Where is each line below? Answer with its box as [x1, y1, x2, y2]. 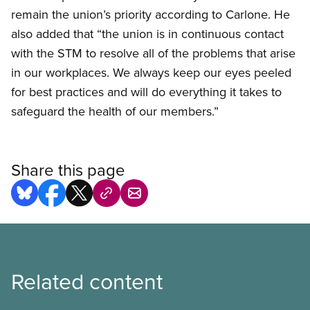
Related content [11, 265, 163, 297]
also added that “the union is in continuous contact [11, 25, 284, 43]
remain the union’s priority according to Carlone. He [11, 6, 290, 24]
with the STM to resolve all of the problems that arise [11, 44, 295, 62]
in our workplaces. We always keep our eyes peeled [11, 64, 291, 82]
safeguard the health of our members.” [11, 102, 226, 120]
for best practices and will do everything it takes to [11, 83, 282, 101]
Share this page [11, 158, 125, 182]
